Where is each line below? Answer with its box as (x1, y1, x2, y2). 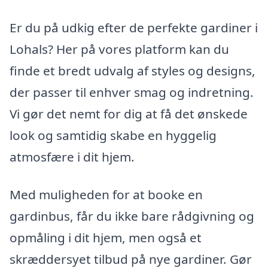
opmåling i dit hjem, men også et (10, 229, 202, 246)
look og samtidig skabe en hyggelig (10, 126, 217, 144)
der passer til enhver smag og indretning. (10, 83, 254, 100)
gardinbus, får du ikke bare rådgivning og (10, 208, 254, 225)
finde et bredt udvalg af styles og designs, (10, 62, 255, 79)
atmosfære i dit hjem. (10, 148, 135, 165)
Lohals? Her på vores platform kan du (10, 40, 229, 57)
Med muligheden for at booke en (10, 186, 203, 203)
